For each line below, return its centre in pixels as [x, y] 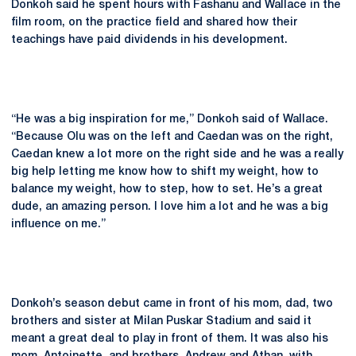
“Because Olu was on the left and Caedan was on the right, [172, 137]
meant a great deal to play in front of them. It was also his [170, 339]
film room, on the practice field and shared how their [154, 23]
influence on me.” [58, 224]
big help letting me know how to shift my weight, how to [165, 172]
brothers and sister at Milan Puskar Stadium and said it [161, 321]
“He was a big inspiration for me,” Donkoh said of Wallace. [170, 120]
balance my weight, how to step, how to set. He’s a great [167, 190]
